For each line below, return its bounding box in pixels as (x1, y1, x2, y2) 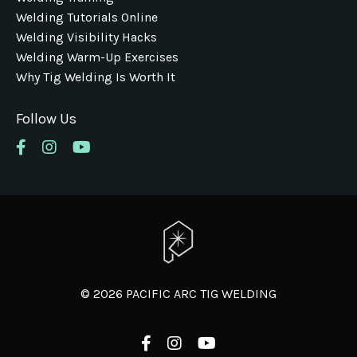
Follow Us (16, 110, 76, 127)
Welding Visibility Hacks (16, 29, 157, 45)
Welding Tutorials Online (16, 10, 158, 25)
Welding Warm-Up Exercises (16, 49, 178, 65)
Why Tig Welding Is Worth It (16, 69, 175, 84)
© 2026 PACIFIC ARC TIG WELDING (80, 286, 277, 302)
